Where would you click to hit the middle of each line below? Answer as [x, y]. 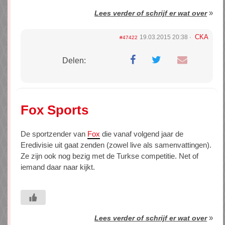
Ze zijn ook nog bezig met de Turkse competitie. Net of [109, 156]
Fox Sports [54, 110]
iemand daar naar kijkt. [58, 167]
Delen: [74, 61]
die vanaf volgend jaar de [142, 134]
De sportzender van [54, 134]
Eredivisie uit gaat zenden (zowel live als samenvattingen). [116, 145]
